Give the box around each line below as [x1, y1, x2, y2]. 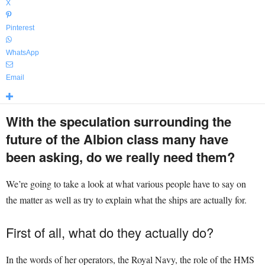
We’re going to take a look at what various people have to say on [6, 177, 246, 190]
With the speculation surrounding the [6, 112, 231, 131]
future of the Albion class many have [6, 130, 228, 148]
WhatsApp [6, 49, 39, 57]
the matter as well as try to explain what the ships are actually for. [6, 193, 247, 206]
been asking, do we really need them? [6, 147, 235, 166]
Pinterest [6, 24, 34, 32]
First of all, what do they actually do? [6, 223, 214, 241]
